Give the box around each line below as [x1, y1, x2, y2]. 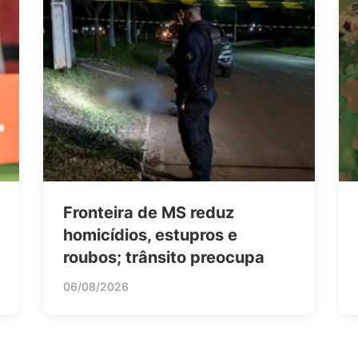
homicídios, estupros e [63, 225, 237, 245]
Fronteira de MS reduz [63, 202, 234, 222]
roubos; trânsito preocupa [63, 247, 265, 267]
